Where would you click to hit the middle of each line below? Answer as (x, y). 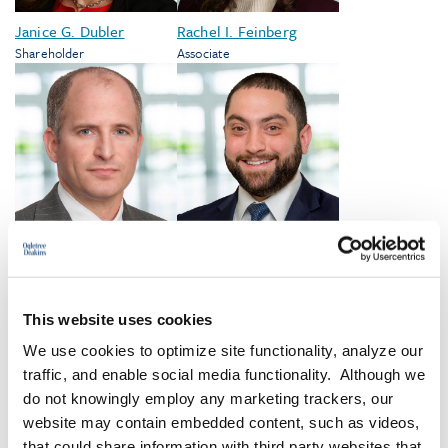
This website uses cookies (118, 319)
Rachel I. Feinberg (237, 31)
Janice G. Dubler (70, 31)
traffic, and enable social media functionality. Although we (224, 374)
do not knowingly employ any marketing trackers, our (208, 398)
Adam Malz (213, 244)
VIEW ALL (215, 372)
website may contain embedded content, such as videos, (221, 422)
